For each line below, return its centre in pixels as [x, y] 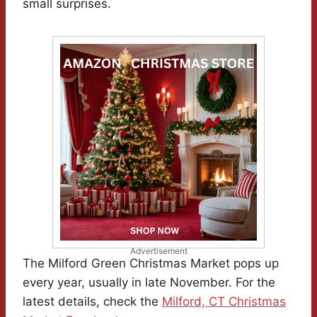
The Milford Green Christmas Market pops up [151, 264]
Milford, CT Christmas [224, 302]
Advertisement [158, 251]
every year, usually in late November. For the [149, 283]
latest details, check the [92, 302]
